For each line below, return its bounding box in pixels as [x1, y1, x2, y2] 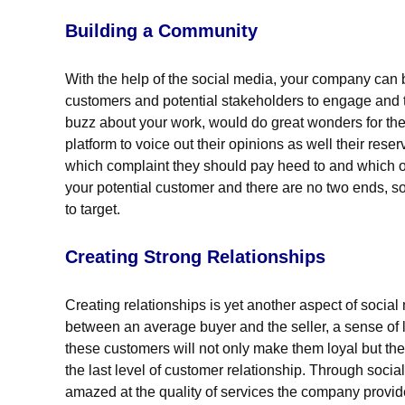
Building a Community [65, 21, 258, 42]
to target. [65, 202, 120, 218]
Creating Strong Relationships [65, 247, 325, 268]
